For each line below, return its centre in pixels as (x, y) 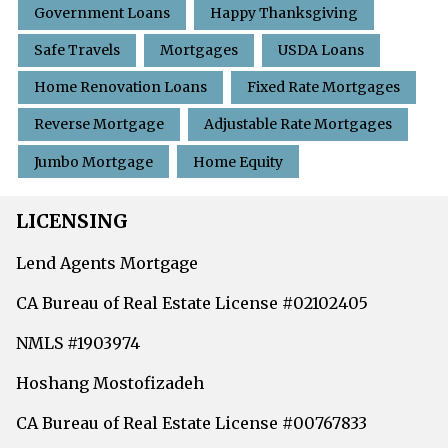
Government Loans (102, 12)
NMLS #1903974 (78, 342)
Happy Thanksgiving (284, 12)
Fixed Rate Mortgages (323, 87)
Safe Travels (77, 50)
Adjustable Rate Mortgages (298, 124)
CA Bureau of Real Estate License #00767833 (191, 422)
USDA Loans (321, 50)
